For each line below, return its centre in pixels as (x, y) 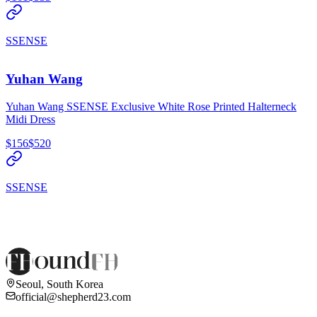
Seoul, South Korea (59, 284)
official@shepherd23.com (73, 296)
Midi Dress (30, 120)
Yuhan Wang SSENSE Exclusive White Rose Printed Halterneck (151, 107)
